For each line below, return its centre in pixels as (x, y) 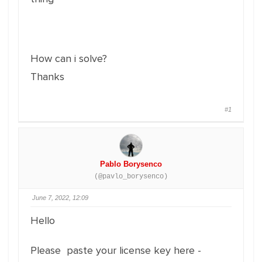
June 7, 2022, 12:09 (60, 198)
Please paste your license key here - (116, 250)
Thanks (47, 77)
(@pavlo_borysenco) (131, 177)
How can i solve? (69, 58)
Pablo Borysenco (131, 164)
